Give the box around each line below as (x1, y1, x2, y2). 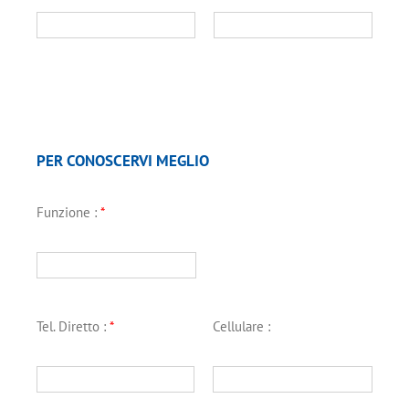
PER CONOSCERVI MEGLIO (37, 151, 209, 171)
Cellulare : (213, 318, 274, 335)
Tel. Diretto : (37, 318, 110, 335)
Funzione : (37, 204, 100, 221)
